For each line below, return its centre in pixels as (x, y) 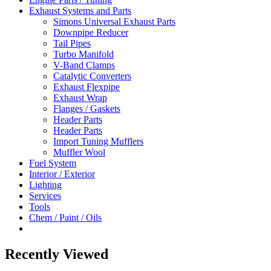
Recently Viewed (57, 254)
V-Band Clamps (84, 65)
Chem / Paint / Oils (65, 217)
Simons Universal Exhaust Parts (114, 21)
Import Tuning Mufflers (98, 141)
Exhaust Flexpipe (87, 87)
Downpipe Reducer (91, 32)
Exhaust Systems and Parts (80, 10)
